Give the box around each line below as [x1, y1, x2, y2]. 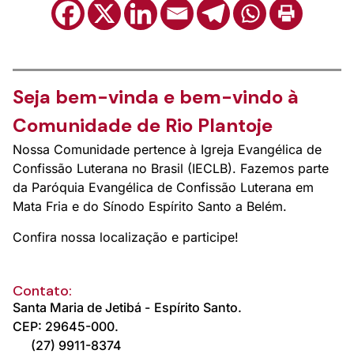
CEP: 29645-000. [13, 318, 119, 334]
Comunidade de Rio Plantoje [13, 112, 273, 137]
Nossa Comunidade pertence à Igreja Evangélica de [13, 141, 322, 157]
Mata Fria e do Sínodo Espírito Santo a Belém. [13, 198, 287, 214]
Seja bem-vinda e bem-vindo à [13, 84, 299, 109]
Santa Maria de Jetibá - [13, 299, 150, 315]
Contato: [13, 281, 72, 300]
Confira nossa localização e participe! [13, 228, 239, 245]
